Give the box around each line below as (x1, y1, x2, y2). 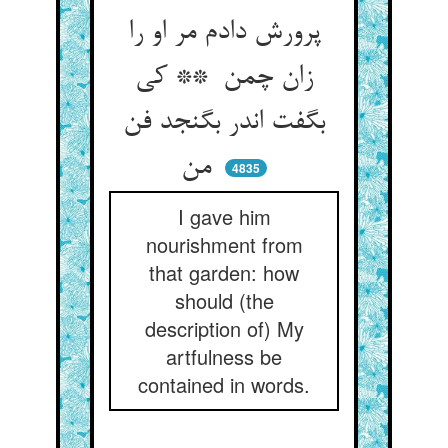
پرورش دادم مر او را (127, 17, 321, 49)
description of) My (144, 314, 304, 343)
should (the (174, 286, 274, 315)
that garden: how (149, 258, 299, 287)
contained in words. (138, 370, 310, 399)
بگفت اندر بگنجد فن (123, 107, 325, 139)
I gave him (177, 202, 271, 231)
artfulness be (166, 342, 282, 371)
